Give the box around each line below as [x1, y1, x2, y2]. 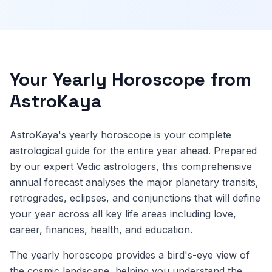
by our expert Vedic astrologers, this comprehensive [10, 160, 252, 172]
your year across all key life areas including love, [10, 208, 236, 220]
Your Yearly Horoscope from [10, 67, 251, 91]
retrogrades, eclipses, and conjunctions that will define [10, 192, 260, 204]
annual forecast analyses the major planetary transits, [10, 176, 259, 188]
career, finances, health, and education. [10, 223, 192, 236]
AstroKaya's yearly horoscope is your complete [10, 129, 231, 141]
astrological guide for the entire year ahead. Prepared [10, 144, 257, 157]
